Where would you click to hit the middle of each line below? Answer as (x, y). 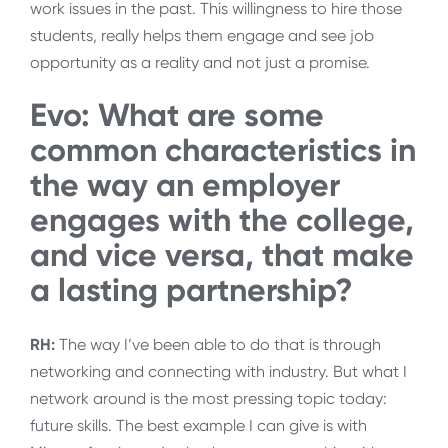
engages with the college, (222, 220)
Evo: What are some (177, 115)
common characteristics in (223, 150)
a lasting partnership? (191, 290)
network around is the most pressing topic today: (208, 398)
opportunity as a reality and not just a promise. (200, 62)
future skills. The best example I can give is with (198, 425)
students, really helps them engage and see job (202, 35)
